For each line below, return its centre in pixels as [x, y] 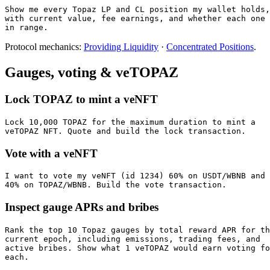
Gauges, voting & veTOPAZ [92, 73]
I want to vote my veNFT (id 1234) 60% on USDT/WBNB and [135, 176]
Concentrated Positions [210, 47]
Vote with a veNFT [51, 153]
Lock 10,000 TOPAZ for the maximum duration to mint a [130, 122]
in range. [27, 28]
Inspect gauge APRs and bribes [82, 207]
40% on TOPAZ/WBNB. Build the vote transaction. [116, 185]
